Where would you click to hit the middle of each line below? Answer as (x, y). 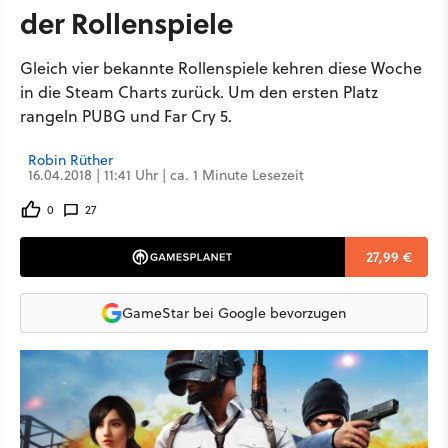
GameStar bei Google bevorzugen (234, 312)
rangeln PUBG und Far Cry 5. (126, 116)
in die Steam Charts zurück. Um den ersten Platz (199, 92)
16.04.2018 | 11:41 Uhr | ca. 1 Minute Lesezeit (166, 175)
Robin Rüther (70, 160)
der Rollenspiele (126, 22)
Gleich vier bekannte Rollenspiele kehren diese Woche (221, 68)
